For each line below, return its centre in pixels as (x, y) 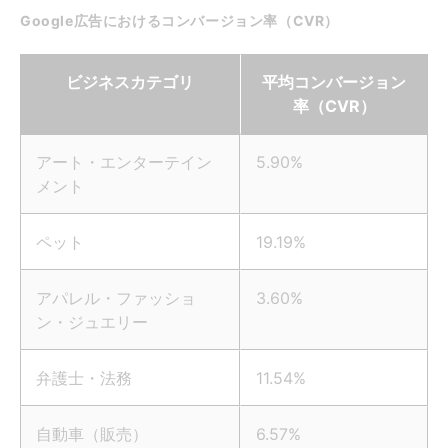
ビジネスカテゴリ (130, 82)
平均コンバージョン (334, 82)
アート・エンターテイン (124, 162)
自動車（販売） (92, 434)
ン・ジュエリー (92, 322)
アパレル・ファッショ (116, 298)
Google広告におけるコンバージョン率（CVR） (179, 21)
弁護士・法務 (84, 378)
